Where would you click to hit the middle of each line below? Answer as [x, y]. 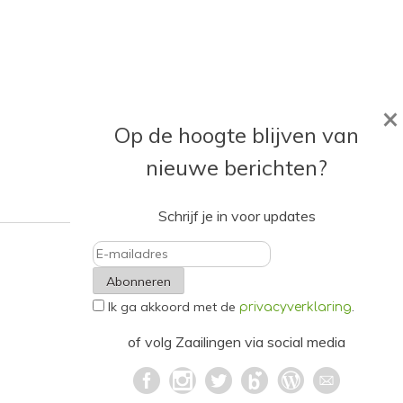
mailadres [123, 308]
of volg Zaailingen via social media [237, 342]
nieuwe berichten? [237, 167]
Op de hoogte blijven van [237, 134]
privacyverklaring [296, 307]
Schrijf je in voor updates [237, 215]
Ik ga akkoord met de [174, 307]
